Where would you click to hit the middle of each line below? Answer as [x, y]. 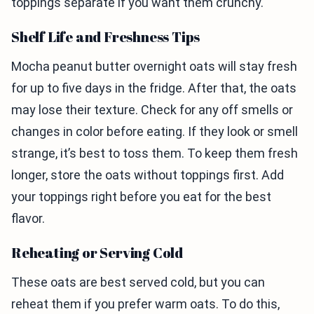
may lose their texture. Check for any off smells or [152, 110]
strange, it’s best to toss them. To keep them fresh [155, 153]
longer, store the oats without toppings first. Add [148, 175]
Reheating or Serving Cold [97, 253]
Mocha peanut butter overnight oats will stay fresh [154, 67]
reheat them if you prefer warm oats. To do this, [145, 304]
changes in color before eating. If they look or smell [155, 132]
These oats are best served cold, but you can [138, 282]
